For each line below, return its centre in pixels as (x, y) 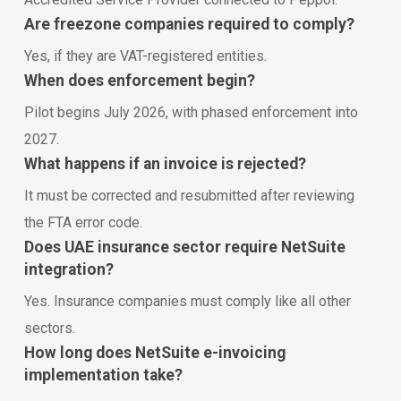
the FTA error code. (83, 222)
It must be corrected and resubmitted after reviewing (189, 195)
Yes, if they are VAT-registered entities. (145, 55)
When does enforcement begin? (139, 80)
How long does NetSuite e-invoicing (154, 352)
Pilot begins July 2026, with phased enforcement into (191, 112)
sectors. (49, 328)
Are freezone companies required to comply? (189, 24)
